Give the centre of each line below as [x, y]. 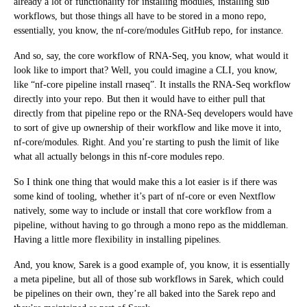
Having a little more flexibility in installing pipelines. [118, 239]
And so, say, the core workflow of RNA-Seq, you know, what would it [151, 56]
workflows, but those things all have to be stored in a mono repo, [140, 16]
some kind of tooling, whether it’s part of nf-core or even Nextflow [145, 196]
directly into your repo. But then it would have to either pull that [139, 99]
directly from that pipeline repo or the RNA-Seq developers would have [153, 113]
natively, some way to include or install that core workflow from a [143, 210]
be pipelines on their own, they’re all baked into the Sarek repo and [145, 293]
